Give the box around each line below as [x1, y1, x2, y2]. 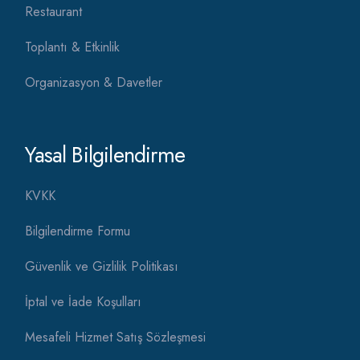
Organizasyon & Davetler [25, 73, 163, 92]
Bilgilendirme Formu [25, 222, 131, 241]
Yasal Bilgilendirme [25, 139, 185, 171]
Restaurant [25, 2, 83, 22]
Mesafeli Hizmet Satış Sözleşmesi [25, 328, 207, 347]
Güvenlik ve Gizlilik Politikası [25, 257, 179, 276]
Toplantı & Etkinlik [25, 38, 121, 57]
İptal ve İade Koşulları [25, 292, 142, 312]
